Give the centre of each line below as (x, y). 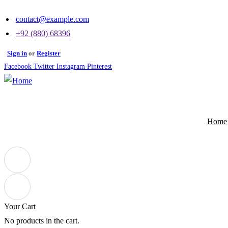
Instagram (71, 66)
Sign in (17, 53)
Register (49, 53)
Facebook (18, 66)
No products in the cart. (42, 221)
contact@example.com (52, 19)
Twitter (44, 66)
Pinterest (99, 66)
